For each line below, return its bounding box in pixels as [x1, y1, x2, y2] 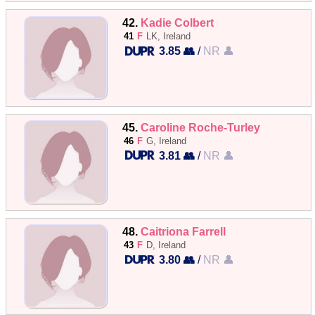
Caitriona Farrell [141, 224, 226, 238]
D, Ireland [146, 239, 186, 250]
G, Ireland [146, 135, 187, 146]
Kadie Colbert [141, 16, 214, 30]
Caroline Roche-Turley [141, 120, 261, 134]
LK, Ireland [146, 31, 191, 42]
